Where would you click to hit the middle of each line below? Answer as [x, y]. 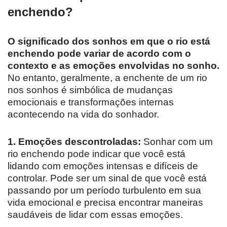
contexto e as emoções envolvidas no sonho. [113, 65]
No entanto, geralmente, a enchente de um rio [107, 78]
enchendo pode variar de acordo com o [99, 53]
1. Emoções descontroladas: [74, 141]
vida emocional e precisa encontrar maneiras [105, 202]
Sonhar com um [177, 141]
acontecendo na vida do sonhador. [83, 114]
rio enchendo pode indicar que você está [97, 154]
